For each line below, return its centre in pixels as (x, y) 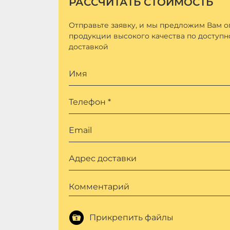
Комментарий (99, 187)
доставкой (89, 47)
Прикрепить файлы (131, 218)
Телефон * (90, 102)
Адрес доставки (103, 159)
